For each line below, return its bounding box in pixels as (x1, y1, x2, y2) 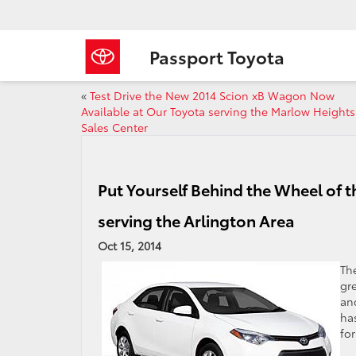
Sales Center (81, 119, 148, 135)
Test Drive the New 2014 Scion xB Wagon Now (90, 87, 335, 103)
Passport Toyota (149, 44, 284, 70)
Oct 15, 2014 (98, 238, 161, 253)
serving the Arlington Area (98, 209, 295, 231)
